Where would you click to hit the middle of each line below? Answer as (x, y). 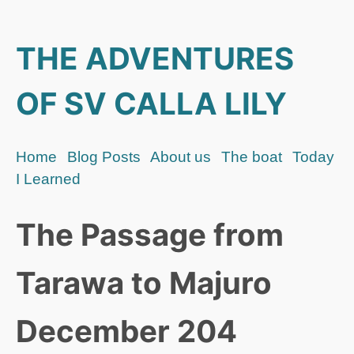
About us (181, 157)
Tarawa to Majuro (144, 283)
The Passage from (150, 235)
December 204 (126, 331)
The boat (252, 157)
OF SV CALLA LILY (151, 103)
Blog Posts (104, 157)
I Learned (48, 179)
